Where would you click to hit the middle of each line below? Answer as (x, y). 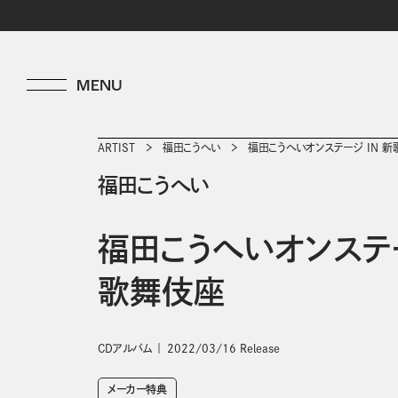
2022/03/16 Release (223, 348)
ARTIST (116, 147)
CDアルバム (125, 348)
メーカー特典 (137, 389)
